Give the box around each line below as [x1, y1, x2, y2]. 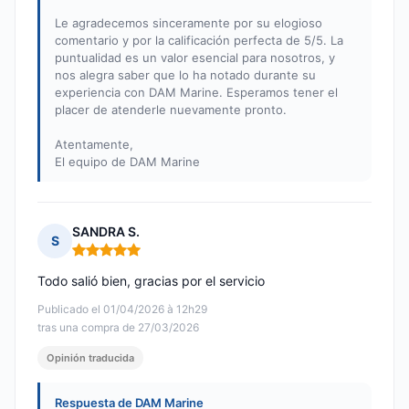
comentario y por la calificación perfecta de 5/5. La [55, 33, 343, 48]
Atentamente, [55, 137, 133, 152]
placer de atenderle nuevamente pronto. [55, 102, 287, 118]
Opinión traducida [47, 351, 134, 365]
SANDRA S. [72, 224, 140, 240]
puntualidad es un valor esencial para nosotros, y [55, 50, 335, 66]
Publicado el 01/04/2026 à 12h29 [37, 302, 207, 317]
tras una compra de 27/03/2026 [37, 320, 199, 335]
